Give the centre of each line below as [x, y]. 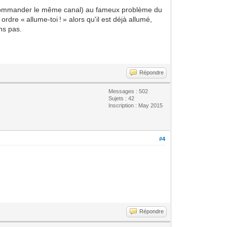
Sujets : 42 [122, 98]
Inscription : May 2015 [136, 105]
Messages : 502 [128, 91]
